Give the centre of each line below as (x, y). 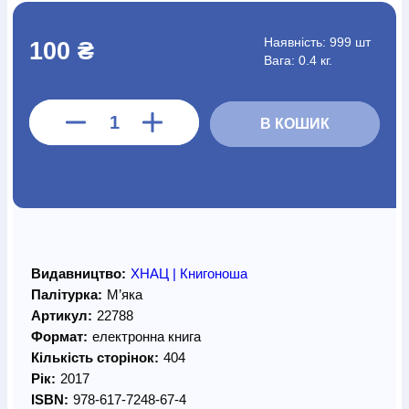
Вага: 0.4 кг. (298, 60)
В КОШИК (295, 124)
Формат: (59, 336)
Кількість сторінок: (95, 357)
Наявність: (297, 42)
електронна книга (147, 336)
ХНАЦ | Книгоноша (189, 273)
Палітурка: (67, 294)
